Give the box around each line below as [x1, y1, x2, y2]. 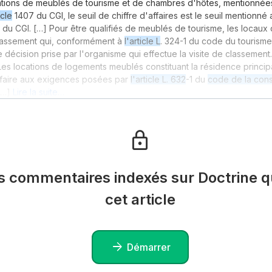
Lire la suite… [13, 87, 64, 98]
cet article [104, 191, 175, 209]
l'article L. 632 [131, 74, 186, 85]
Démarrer [126, 240, 171, 253]
